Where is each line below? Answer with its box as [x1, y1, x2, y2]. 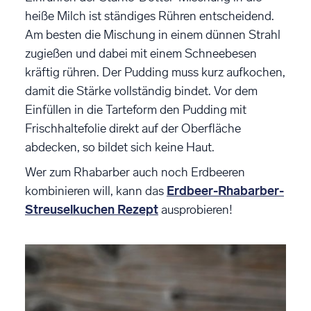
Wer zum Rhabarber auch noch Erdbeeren [25, 164, 245, 180]
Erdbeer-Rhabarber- [167, 183, 284, 199]
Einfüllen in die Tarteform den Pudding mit [25, 101, 246, 117]
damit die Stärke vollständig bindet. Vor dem [25, 83, 258, 99]
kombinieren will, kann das [25, 183, 167, 199]
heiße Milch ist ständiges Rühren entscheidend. [25, 8, 274, 24]
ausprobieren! [161, 201, 233, 217]
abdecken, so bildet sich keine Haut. [25, 139, 215, 155]
